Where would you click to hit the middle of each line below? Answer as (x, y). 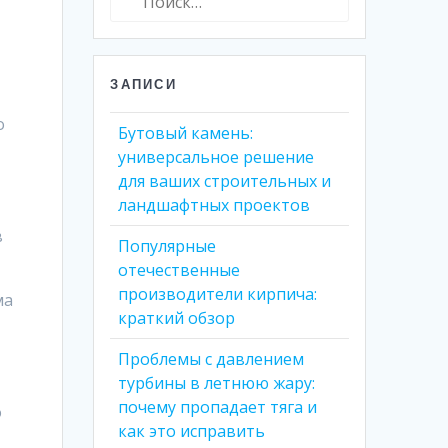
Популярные (167, 246)
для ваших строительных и (225, 181)
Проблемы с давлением (211, 359)
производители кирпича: (218, 294)
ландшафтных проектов (214, 205)
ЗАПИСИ (143, 84)
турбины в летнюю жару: (217, 383)
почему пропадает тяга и (218, 407)
